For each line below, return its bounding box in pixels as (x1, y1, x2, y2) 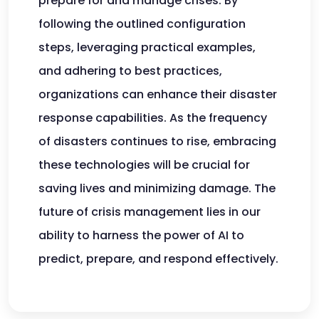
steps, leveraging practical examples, (38, 39, 256, 56)
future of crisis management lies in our (38, 204, 261, 220)
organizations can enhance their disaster (38, 86, 277, 103)
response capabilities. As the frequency (38, 110, 267, 126)
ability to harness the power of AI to (38, 227, 244, 244)
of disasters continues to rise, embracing (38, 133, 276, 150)
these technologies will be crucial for (38, 157, 250, 173)
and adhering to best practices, (38, 63, 222, 79)
